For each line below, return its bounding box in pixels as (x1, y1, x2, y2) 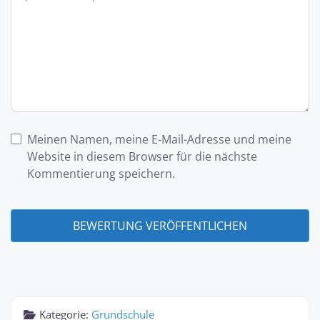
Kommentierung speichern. (26, 165, 175, 181)
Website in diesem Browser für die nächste (26, 148, 257, 164)
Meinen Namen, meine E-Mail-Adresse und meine (26, 131, 291, 147)
